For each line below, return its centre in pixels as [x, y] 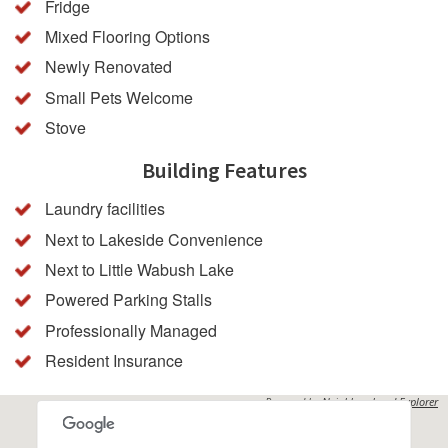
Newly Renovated [108, 67]
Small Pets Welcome [119, 97]
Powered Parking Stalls [128, 300]
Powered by [293, 401]
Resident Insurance [114, 360]
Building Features [224, 169]
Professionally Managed [131, 330]
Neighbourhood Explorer [380, 401]
